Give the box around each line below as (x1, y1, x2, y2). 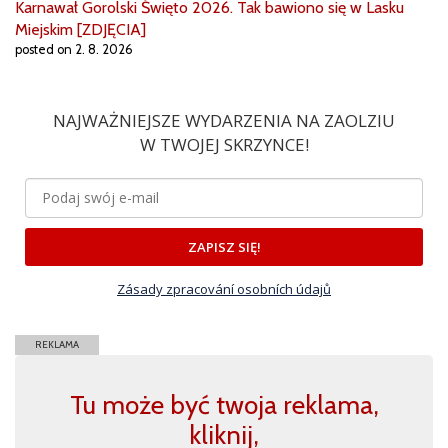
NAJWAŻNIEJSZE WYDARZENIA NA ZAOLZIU (53, 109, 395, 133)
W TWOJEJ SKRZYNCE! (139, 133, 309, 157)
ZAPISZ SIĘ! (187, 238, 261, 257)
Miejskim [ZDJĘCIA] (15, 20, 146, 40)
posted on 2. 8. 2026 (15, 42, 133, 58)
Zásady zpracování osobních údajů (117, 280, 331, 299)
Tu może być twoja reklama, (69, 389, 379, 422)
